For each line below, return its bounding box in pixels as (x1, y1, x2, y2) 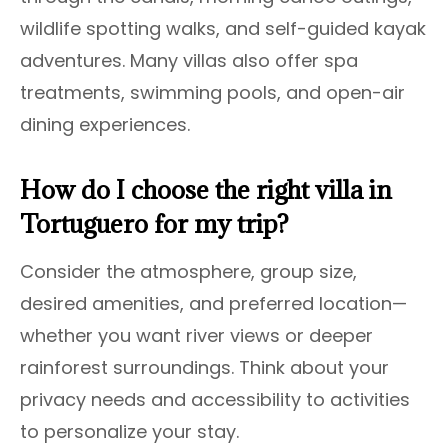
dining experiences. (20, 111, 190, 137)
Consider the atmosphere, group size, (20, 258, 357, 284)
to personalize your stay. (20, 418, 239, 444)
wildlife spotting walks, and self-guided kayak (20, 15, 426, 41)
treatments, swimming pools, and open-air (20, 79, 405, 105)
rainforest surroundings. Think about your (20, 354, 389, 380)
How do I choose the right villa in (20, 172, 392, 206)
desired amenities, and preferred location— (20, 290, 407, 316)
